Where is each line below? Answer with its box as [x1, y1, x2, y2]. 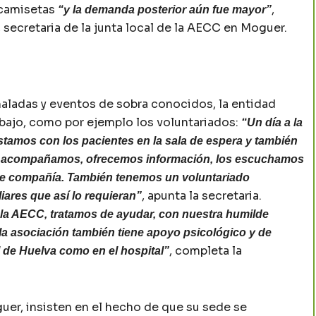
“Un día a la [241, 116, 303, 129]
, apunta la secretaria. [142, 188, 262, 204]
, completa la [169, 243, 242, 259]
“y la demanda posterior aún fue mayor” [58, 4, 272, 16]
